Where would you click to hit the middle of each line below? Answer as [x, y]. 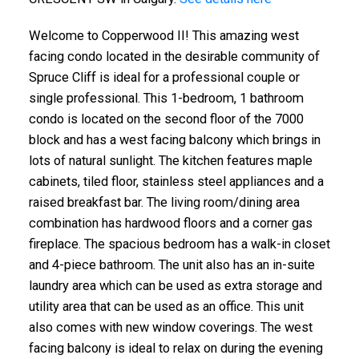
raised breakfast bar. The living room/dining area [164, 202]
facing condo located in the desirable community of [174, 56]
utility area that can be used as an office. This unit [166, 306]
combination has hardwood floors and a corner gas [170, 223]
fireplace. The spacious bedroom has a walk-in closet [179, 244]
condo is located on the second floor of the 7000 [166, 119]
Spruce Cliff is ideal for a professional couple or [164, 77]
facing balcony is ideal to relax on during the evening [175, 348]
